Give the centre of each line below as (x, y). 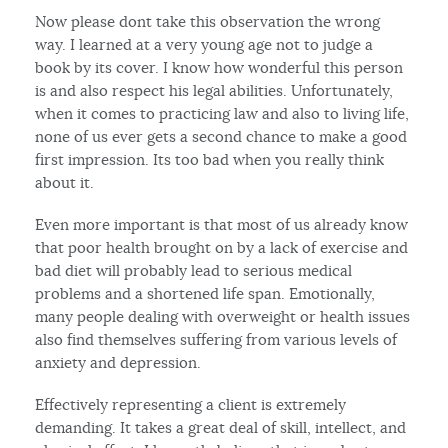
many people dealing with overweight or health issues (223, 316)
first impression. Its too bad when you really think (210, 159)
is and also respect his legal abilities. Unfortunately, (214, 90)
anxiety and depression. (118, 362)
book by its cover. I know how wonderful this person (219, 67)
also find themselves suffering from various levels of (216, 339)
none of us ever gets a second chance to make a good (221, 136)
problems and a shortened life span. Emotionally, (205, 293)
